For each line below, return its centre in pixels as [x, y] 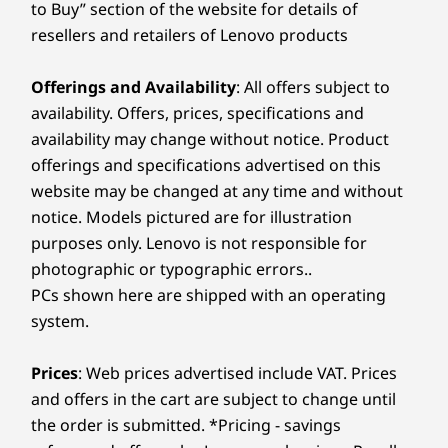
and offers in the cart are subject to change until [213, 398]
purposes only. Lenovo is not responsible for [199, 242]
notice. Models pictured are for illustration [191, 216]
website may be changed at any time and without [217, 190]
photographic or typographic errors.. [171, 268]
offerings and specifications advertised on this [206, 164]
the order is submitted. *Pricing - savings [186, 424]
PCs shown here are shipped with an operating [208, 294]
